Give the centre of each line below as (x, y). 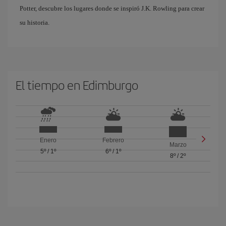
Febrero (113, 140)
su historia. (35, 22)
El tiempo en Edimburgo (77, 85)
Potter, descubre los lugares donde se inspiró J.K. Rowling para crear (112, 8)
